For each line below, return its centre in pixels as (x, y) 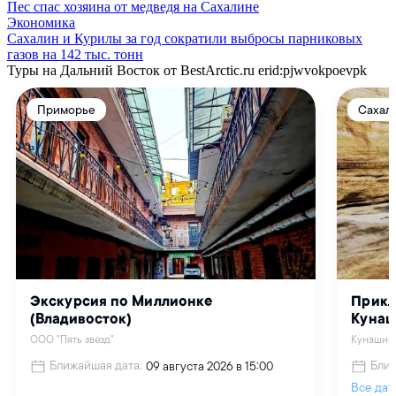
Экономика (41, 22)
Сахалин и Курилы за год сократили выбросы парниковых (185, 38)
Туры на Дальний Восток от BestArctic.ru (131, 70)
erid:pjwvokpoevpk (312, 70)
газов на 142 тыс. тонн (75, 54)
